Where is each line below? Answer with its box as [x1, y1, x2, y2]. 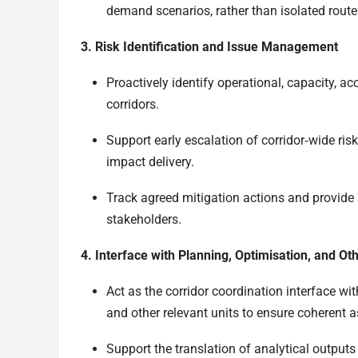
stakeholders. [106, 211, 181, 227]
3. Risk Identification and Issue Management [81, 38, 338, 54]
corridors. [106, 96, 159, 112]
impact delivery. [106, 153, 194, 169]
